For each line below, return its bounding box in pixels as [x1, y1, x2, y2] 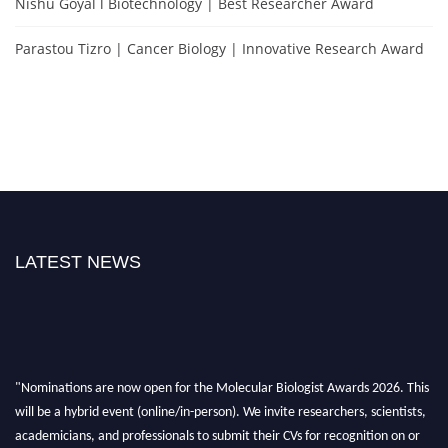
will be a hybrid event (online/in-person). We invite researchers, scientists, [15, 396, 426, 412]
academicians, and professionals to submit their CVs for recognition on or [15, 420, 420, 436]
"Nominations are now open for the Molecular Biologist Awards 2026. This [15, 372, 429, 388]
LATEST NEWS [15, 252, 141, 273]
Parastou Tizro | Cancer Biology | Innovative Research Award [15, 39, 424, 59]
